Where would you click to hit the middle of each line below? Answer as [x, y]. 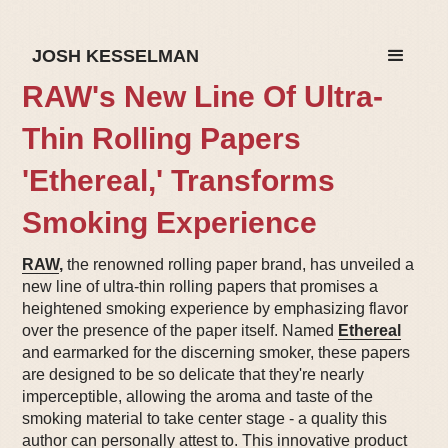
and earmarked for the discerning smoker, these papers [216, 352]
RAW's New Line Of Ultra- [203, 96]
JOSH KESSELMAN [116, 56]
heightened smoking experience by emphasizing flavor [215, 308]
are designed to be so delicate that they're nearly [193, 374]
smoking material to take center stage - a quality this [205, 418]
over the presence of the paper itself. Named [180, 330]
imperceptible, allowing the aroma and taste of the [198, 396]
